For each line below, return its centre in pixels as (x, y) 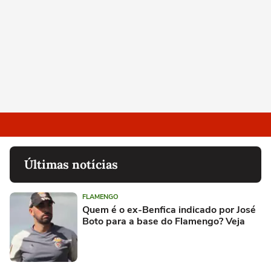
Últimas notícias (71, 164)
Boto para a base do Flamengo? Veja (164, 221)
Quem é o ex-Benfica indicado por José (169, 210)
